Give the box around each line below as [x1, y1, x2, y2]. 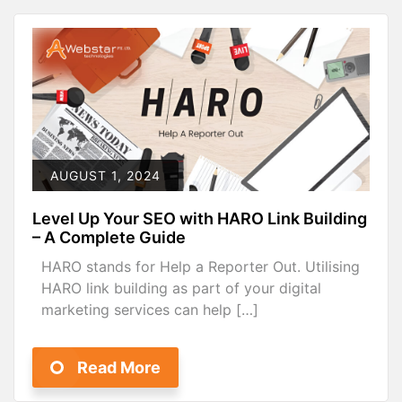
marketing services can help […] [41, 300, 258, 319]
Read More [77, 357, 161, 377]
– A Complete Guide [32, 227, 186, 247]
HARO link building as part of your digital [41, 278, 321, 297]
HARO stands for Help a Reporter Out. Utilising [41, 257, 360, 275]
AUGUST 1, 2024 [50, 167, 161, 183]
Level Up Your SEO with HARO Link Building [32, 208, 367, 228]
